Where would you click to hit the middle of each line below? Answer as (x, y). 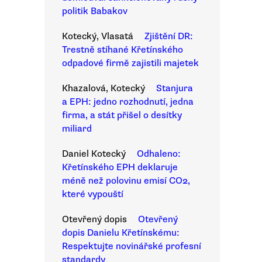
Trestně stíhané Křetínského (123, 50)
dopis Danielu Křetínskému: (121, 233)
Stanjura (175, 88)
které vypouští (93, 194)
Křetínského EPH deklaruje (120, 167)
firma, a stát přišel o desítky (122, 115)
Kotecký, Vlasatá (98, 36)
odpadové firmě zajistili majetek (130, 63)
